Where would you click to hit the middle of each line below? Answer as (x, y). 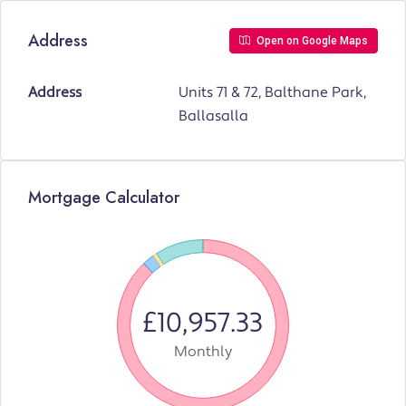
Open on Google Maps (311, 41)
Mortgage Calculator (104, 198)
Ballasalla (213, 116)
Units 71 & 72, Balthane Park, (272, 93)
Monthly (203, 352)
